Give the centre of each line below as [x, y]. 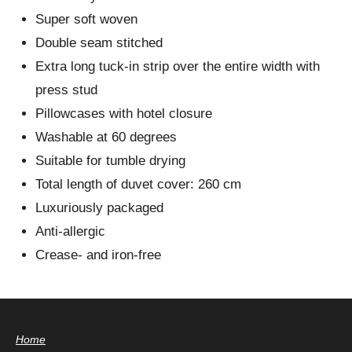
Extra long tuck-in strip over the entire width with [178, 67]
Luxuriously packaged [99, 208]
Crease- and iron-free [98, 255]
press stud [66, 90]
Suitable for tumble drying [110, 161]
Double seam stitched [99, 43]
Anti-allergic [70, 232]
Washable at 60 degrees [106, 137]
